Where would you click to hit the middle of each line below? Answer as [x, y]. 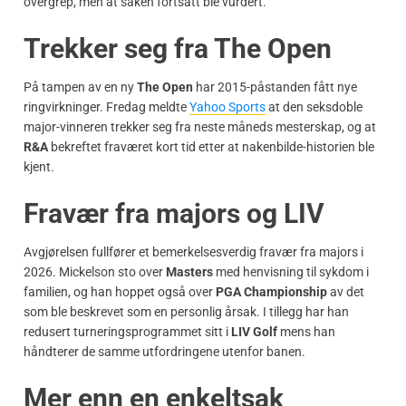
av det [346, 291]
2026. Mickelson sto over [95, 271]
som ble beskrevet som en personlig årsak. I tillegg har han [186, 311]
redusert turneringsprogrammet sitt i [127, 331]
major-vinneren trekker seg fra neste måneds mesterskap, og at [200, 126]
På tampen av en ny [80, 87]
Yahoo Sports [227, 106]
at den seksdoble [314, 106]
